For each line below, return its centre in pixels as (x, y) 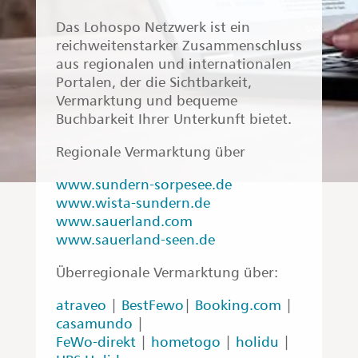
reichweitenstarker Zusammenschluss (179, 45)
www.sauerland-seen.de (135, 239)
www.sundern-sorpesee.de (143, 184)
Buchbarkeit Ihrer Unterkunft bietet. (173, 119)
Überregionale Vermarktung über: (167, 272)
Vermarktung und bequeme (146, 100)
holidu (257, 342)
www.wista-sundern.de (133, 203)
